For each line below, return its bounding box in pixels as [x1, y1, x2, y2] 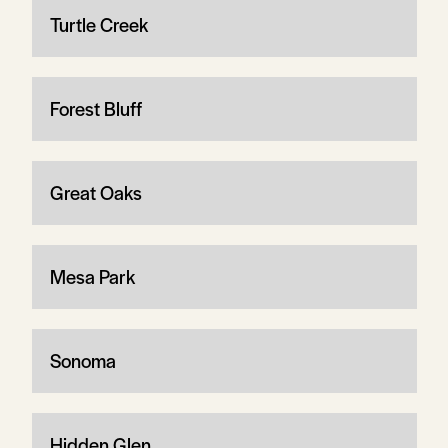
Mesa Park [49, 262, 135, 290]
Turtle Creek [49, 10, 148, 38]
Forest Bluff [49, 94, 142, 122]
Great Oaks [49, 178, 142, 206]
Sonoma [49, 346, 116, 374]
